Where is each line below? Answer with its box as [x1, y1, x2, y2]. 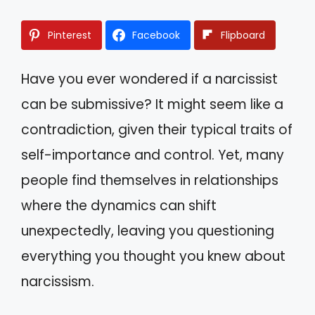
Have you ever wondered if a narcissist [21, 69, 278, 89]
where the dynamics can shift [21, 195, 217, 215]
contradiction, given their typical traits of [21, 120, 292, 139]
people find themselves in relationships [21, 170, 278, 190]
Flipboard [221, 27, 265, 42]
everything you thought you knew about [21, 246, 285, 266]
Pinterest [48, 27, 91, 42]
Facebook [132, 27, 180, 42]
